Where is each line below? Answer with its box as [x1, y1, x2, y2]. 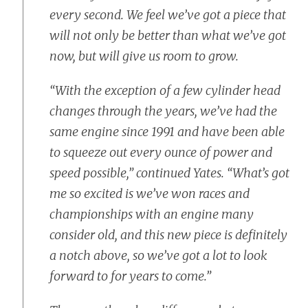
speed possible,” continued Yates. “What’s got [49, 165, 289, 181]
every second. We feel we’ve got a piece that [49, 7, 286, 23]
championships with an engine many [49, 206, 254, 222]
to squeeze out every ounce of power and [49, 144, 272, 160]
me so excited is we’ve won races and [49, 186, 250, 201]
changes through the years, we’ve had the [49, 103, 277, 119]
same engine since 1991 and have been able [49, 124, 285, 140]
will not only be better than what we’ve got [49, 27, 286, 43]
